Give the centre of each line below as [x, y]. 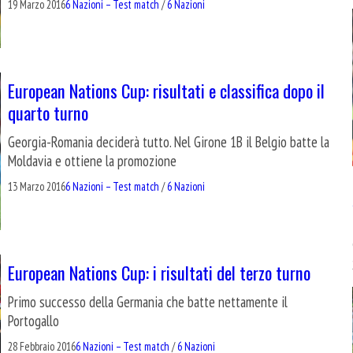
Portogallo [33, 320]
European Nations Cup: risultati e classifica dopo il [166, 90]
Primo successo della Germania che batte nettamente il [148, 301]
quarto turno [48, 112]
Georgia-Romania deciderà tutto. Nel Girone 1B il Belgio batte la [169, 141]
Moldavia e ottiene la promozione [92, 160]
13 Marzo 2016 [37, 186]
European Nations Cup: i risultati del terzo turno [159, 272]
